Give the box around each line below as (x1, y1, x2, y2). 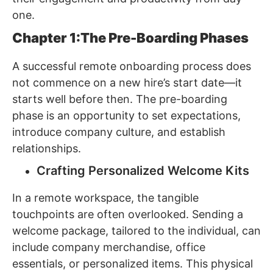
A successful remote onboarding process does (12, 60, 251, 73)
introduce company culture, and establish (12, 126, 225, 139)
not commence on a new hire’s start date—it (12, 76, 242, 90)
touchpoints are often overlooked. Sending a (12, 208, 243, 221)
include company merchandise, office (12, 241, 205, 254)
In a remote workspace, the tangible (12, 191, 199, 205)
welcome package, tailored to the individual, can (12, 224, 261, 238)
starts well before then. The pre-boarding (12, 93, 227, 106)
